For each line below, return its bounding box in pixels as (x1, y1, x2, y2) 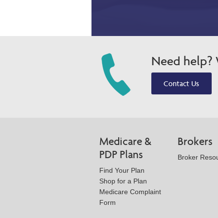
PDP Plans (99, 147, 143, 161)
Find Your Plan (99, 166, 145, 174)
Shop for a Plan (99, 177, 147, 185)
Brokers (178, 134, 213, 148)
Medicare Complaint (99, 187, 161, 196)
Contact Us (163, 78, 200, 88)
